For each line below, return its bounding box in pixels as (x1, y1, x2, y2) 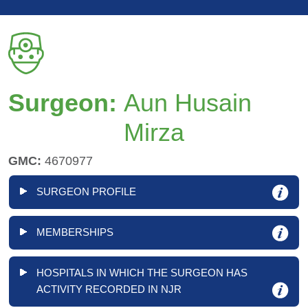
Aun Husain (124, 89, 252, 117)
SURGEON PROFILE (36, 186, 136, 197)
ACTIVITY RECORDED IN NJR (36, 283, 181, 296)
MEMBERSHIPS (36, 226, 113, 239)
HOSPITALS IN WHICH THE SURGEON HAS (36, 267, 247, 279)
